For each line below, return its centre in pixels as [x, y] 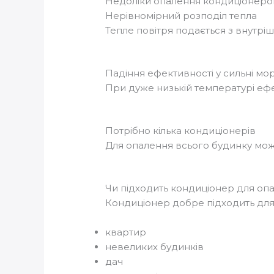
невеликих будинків [155, 246]
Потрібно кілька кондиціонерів [181, 130]
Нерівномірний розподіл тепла [181, 15]
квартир [126, 232]
